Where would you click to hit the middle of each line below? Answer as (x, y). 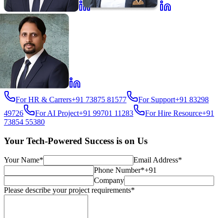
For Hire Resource (173, 113)
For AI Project (57, 113)
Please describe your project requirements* (69, 190)
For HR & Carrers (44, 99)
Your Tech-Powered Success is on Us (76, 141)
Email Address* (158, 160)
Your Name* (24, 160)
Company (109, 181)
